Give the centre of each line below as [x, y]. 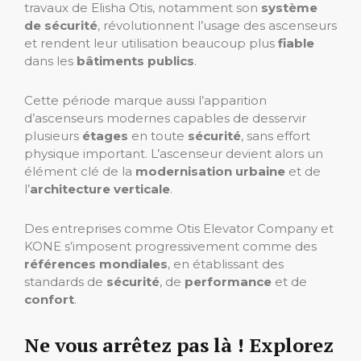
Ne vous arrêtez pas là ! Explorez [179, 344]
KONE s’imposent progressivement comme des [170, 246]
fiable [296, 43]
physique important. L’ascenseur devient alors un [174, 153]
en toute [158, 135]
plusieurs [53, 135]
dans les [50, 60]
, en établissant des [226, 263]
